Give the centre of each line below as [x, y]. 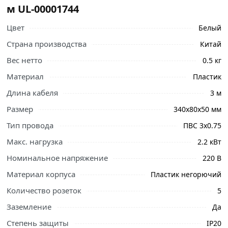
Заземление [29, 207]
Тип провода [30, 125]
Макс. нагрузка [35, 142]
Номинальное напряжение [58, 158]
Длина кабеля [33, 93]
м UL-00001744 [43, 9]
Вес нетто [25, 60]
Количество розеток [44, 191]
